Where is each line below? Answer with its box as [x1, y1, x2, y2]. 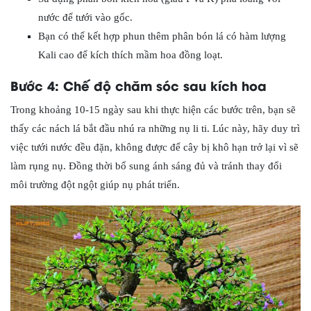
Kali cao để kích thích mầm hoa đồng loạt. [38, 49, 223, 60]
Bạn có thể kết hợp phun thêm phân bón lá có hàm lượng [38, 30, 286, 42]
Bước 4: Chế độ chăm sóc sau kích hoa [10, 75, 267, 94]
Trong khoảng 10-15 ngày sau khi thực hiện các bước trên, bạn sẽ [10, 103, 296, 115]
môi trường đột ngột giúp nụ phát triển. [10, 178, 180, 190]
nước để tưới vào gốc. [38, 11, 133, 23]
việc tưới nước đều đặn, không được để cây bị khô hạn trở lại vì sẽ [10, 141, 299, 153]
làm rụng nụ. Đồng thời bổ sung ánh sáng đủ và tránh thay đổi [10, 160, 282, 171]
